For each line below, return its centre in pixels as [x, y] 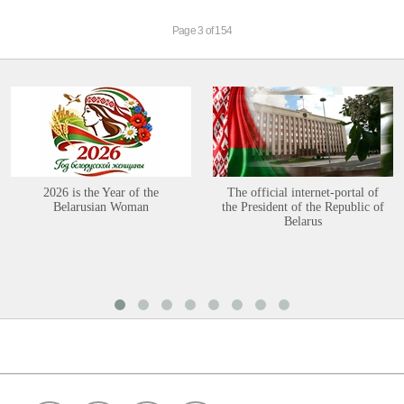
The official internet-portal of [303, 193]
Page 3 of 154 [202, 31]
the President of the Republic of [303, 207]
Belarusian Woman [101, 207]
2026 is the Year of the [101, 193]
